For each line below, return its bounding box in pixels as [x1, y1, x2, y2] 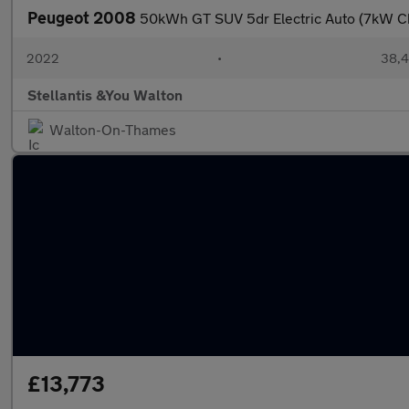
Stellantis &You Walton [27, 86, 183, 103]
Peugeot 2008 [27, 7, 140, 27]
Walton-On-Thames [49, 121, 176, 138]
